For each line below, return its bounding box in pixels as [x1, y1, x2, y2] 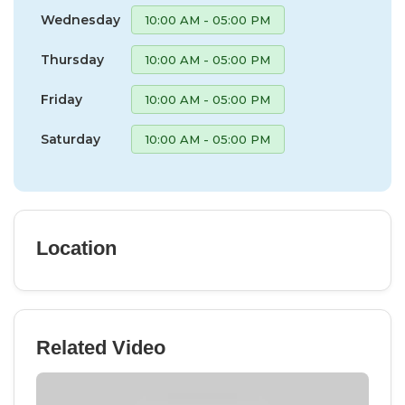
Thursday [41, 52, 104, 68]
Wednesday [41, 12, 120, 28]
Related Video [36, 336, 165, 359]
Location [36, 237, 117, 259]
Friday [41, 91, 82, 108]
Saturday [41, 131, 100, 147]
